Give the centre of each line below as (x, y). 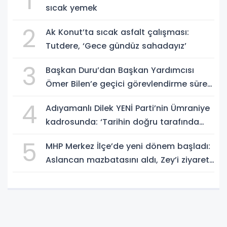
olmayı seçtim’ (76, 135)
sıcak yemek (71, 8)
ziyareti (61, 97)
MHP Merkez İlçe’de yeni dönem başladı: (128, 146)
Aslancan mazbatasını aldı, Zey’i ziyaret (127, 160)
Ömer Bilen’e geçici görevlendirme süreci (130, 84)
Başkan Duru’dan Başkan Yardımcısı (120, 70)
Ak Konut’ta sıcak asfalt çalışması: (117, 32)
